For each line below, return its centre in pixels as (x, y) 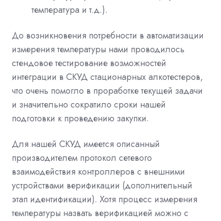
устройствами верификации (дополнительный (102, 185)
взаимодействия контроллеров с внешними (98, 171)
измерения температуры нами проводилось (98, 49)
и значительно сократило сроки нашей (89, 104)
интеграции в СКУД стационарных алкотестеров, (108, 77)
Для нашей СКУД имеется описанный (86, 144)
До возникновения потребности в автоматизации (108, 35)
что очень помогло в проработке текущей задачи (107, 91)
